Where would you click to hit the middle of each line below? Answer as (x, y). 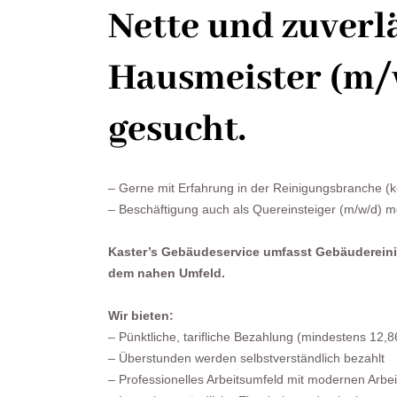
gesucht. (177, 130)
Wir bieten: (141, 315)
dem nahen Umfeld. (167, 273)
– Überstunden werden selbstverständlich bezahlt (246, 358)
